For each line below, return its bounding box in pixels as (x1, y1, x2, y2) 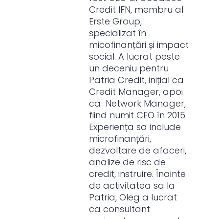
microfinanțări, (89, 132, 152, 145)
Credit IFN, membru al (89, 3, 184, 16)
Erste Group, (89, 15, 142, 27)
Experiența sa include (89, 121, 181, 133)
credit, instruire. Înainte (89, 168, 186, 180)
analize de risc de (89, 156, 166, 168)
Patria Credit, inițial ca (89, 74, 184, 86)
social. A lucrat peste (89, 50, 180, 63)
